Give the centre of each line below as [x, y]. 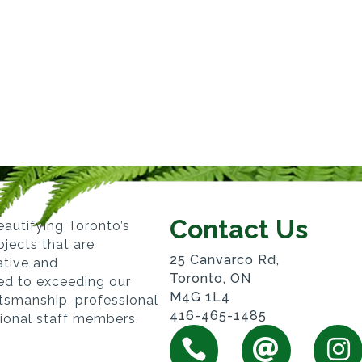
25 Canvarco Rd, [224, 259]
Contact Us [238, 229]
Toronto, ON [210, 278]
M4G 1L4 [200, 297]
